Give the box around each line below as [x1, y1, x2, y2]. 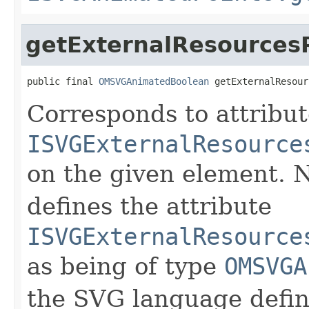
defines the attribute [27, 192, 272, 220]
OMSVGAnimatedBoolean [99, 75, 209, 87]
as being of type [27, 252, 224, 280]
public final [27, 75, 99, 87]
